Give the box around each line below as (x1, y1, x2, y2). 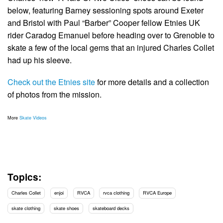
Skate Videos (19, 114, 47, 121)
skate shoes (53, 204, 79, 212)
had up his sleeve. (7, 54, 72, 66)
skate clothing (11, 204, 41, 212)
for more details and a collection (95, 76, 209, 88)
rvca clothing (103, 189, 130, 197)
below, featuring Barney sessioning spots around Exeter (7, 4, 204, 16)
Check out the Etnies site (7, 76, 95, 88)
